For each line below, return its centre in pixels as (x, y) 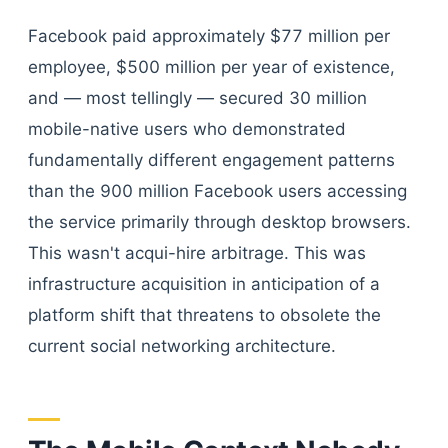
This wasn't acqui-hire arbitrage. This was (197, 253)
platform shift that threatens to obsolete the (204, 315)
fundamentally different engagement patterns (211, 160)
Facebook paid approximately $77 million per (209, 36)
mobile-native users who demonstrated (187, 129)
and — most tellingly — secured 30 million (197, 98)
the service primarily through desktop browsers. (219, 222)
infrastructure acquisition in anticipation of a (204, 284)
